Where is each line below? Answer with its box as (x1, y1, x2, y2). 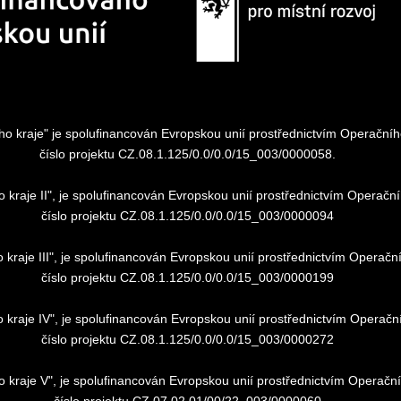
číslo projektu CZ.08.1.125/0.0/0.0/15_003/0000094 (40, 208, 334, 223)
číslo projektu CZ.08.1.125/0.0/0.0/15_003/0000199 (40, 269, 334, 285)
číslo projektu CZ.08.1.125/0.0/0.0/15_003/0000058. (38, 146, 336, 161)
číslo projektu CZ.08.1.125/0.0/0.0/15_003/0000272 (40, 331, 334, 346)
